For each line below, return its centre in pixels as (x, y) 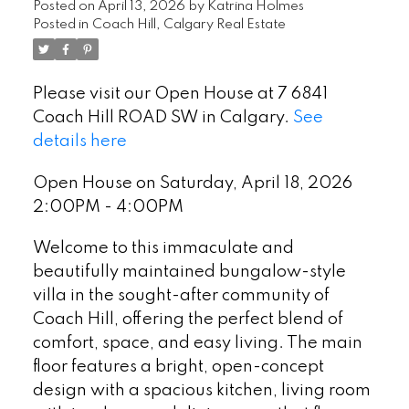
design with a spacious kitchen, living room (201, 391)
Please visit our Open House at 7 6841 (180, 94)
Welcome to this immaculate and (163, 249)
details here (79, 141)
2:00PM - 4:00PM (108, 207)
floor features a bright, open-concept (178, 367)
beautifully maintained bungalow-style (189, 273)
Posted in (60, 24)
